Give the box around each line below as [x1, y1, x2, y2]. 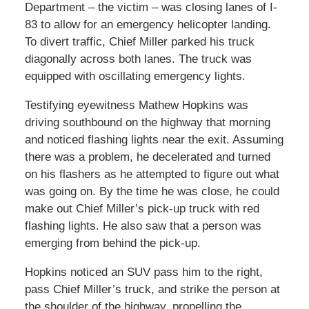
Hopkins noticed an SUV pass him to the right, [24, 265, 263, 279]
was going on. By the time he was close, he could [24, 184, 279, 198]
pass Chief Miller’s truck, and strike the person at [24, 282, 280, 296]
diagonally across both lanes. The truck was [24, 52, 252, 66]
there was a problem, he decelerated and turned [24, 150, 270, 163]
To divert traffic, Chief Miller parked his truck [24, 34, 255, 48]
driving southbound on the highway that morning [24, 115, 270, 129]
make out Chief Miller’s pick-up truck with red [24, 201, 259, 215]
